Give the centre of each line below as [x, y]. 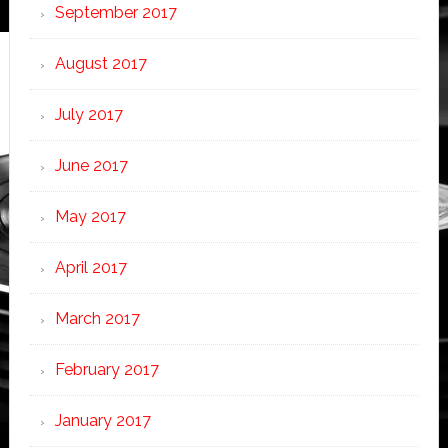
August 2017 [100, 63]
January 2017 [102, 420]
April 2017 [90, 267]
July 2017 [88, 114]
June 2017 [91, 165]
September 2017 [115, 12]
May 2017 [90, 216]
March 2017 [97, 318]
